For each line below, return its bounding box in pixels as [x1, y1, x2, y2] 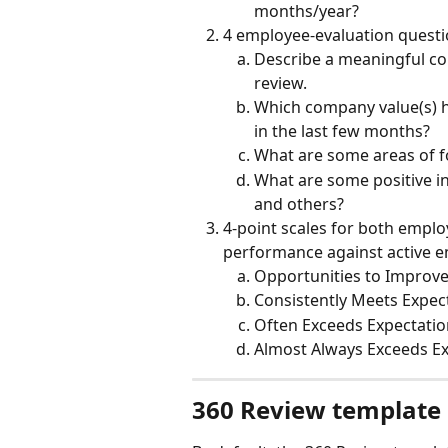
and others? [254, 192, 344, 215]
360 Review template [192, 392, 441, 426]
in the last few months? [254, 120, 430, 143]
